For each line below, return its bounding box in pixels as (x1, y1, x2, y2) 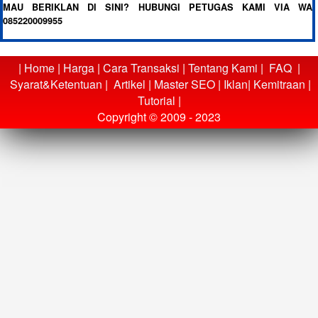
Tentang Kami (187, 59, 258, 76)
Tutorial (137, 92, 175, 109)
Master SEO (151, 75, 215, 92)
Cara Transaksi (102, 59, 180, 76)
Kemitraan (253, 75, 305, 92)
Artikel (114, 75, 146, 92)
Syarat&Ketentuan (10, 75, 102, 92)
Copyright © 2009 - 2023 (97, 108, 221, 125)
